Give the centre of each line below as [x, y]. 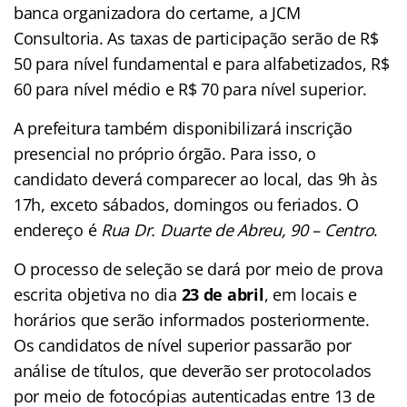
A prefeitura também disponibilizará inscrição [183, 128]
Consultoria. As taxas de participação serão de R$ [196, 38]
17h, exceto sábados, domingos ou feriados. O [187, 204]
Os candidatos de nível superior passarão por [183, 345]
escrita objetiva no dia [98, 294]
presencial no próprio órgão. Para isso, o [165, 153]
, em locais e [311, 294]
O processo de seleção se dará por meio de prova [199, 268]
